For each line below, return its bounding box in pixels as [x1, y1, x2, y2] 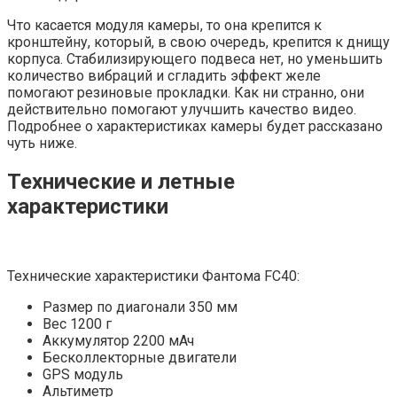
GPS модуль [43, 365, 123, 383]
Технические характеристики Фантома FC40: [7, 267, 300, 284]
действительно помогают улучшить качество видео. [7, 100, 356, 118]
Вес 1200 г [43, 315, 112, 332]
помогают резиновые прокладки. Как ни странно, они [7, 83, 364, 101]
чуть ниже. [7, 134, 77, 152]
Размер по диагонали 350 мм [43, 298, 237, 315]
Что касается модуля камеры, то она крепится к [7, 16, 322, 34]
